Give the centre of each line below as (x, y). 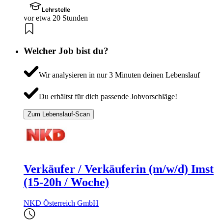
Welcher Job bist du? (66, 51)
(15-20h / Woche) (66, 182)
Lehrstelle (56, 10)
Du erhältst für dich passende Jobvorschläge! (108, 96)
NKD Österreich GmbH (61, 203)
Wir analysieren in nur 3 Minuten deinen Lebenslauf (119, 75)
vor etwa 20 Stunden (56, 18)
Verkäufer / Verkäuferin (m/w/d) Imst (119, 169)
